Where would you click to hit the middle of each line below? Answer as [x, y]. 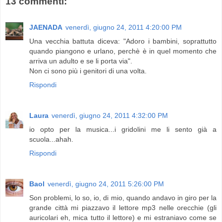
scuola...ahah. [51, 139]
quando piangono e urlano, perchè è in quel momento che [123, 51]
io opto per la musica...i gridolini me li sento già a [123, 129]
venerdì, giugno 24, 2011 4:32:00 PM [110, 115]
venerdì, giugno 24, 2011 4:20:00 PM [124, 27]
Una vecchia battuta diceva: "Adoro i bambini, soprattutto [123, 41]
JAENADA [46, 27]
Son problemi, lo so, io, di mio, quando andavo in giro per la [123, 197]
